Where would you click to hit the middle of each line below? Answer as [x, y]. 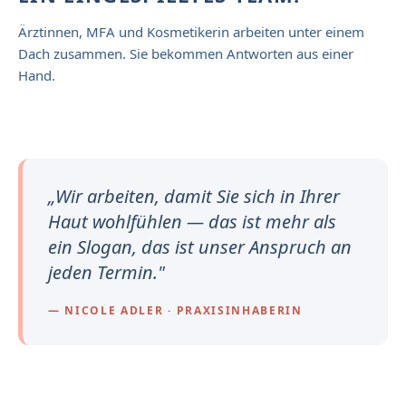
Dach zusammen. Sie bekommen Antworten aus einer [186, 53]
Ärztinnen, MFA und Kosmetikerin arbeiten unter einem [191, 31]
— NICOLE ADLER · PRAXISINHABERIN [175, 310]
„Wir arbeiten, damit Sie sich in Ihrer [194, 196]
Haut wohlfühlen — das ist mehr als [192, 221]
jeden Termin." [106, 272]
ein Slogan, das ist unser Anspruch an [200, 246]
